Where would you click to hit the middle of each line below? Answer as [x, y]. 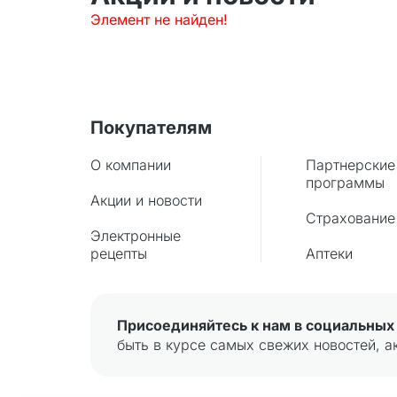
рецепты [119, 253]
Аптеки [329, 253]
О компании [131, 165]
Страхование [350, 218]
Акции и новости [146, 200]
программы [345, 183]
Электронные [136, 236]
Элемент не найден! [159, 19]
